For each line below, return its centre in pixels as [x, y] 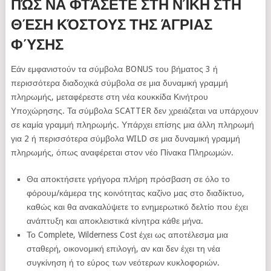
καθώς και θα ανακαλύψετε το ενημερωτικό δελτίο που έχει [138, 207]
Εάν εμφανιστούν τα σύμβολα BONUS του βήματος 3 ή [114, 69]
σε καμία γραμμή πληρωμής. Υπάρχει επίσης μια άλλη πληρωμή [132, 125]
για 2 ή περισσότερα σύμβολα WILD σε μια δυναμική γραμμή [125, 139]
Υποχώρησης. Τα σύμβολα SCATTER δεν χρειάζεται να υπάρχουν [134, 111]
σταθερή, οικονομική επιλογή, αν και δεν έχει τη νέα [124, 249]
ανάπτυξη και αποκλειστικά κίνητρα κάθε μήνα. [115, 221]
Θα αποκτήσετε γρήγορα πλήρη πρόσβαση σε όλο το [129, 179]
